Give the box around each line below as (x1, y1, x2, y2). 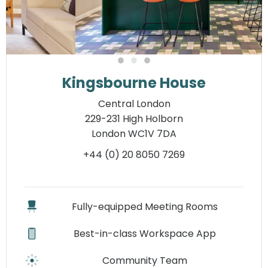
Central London (98, 97, 170, 111)
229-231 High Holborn (85, 112, 183, 126)
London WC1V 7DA (92, 127, 176, 141)
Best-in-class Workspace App (73, 227, 216, 240)
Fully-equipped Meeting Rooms (71, 200, 218, 214)
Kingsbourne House (62, 73, 206, 93)
